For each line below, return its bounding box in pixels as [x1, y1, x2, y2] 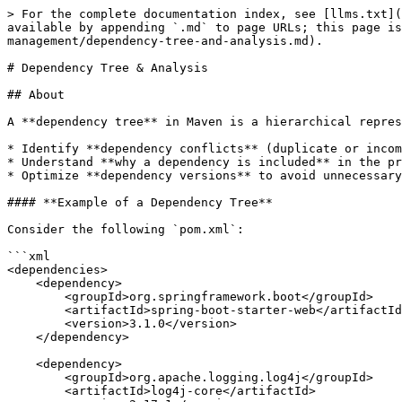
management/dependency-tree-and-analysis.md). [7, 34, 323, 48]
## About [7, 88, 65, 101]
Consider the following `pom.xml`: [7, 223, 244, 236]
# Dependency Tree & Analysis [7, 61, 208, 74]
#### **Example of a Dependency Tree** [7, 196, 273, 209]
